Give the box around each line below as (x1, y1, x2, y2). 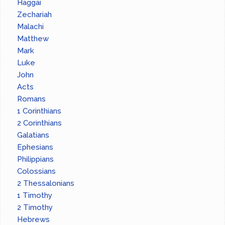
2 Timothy (17, 203, 53, 212)
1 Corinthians (17, 106, 62, 116)
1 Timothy (17, 191, 53, 200)
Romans (17, 94, 46, 104)
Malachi (17, 22, 44, 32)
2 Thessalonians (17, 179, 75, 188)
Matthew (17, 34, 49, 44)
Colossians (17, 167, 56, 176)
